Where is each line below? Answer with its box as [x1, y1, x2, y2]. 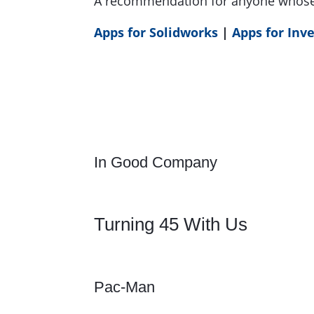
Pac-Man [94, 278, 156, 296]
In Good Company [94, 153, 218, 172]
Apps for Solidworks [94, 23, 219, 41]
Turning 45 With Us [94, 213, 248, 235]
